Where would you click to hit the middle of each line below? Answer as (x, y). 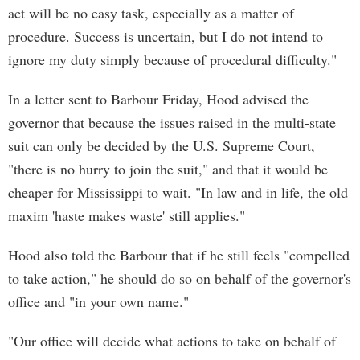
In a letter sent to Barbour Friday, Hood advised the (158, 99)
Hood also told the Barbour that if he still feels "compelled (179, 255)
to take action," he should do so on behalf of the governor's (180, 278)
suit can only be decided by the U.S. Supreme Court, (162, 145)
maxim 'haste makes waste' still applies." (127, 215)
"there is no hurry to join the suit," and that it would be (168, 169)
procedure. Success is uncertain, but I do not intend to (166, 36)
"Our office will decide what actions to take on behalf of (172, 341)
